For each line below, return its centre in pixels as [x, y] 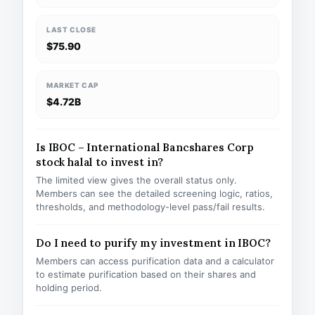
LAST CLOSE [71, 30]
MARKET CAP [73, 85]
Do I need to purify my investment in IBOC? [153, 243]
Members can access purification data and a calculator [155, 261]
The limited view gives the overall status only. [136, 180]
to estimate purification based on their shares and [146, 274]
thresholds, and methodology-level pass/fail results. [150, 207]
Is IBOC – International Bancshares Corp [145, 147]
